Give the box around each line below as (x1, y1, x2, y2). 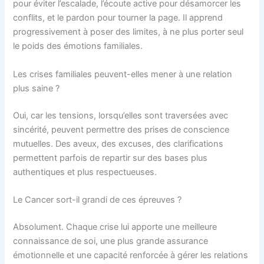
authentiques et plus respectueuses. (13, 166, 157, 177)
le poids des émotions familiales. (13, 41, 143, 52)
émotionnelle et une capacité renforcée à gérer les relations (13, 249, 249, 260)
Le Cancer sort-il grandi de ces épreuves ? (13, 194, 182, 205)
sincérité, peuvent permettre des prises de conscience (13, 124, 230, 135)
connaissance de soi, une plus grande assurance (13, 235, 209, 246)
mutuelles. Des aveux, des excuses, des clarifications (13, 138, 224, 149)
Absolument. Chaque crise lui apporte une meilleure (13, 221, 217, 232)
